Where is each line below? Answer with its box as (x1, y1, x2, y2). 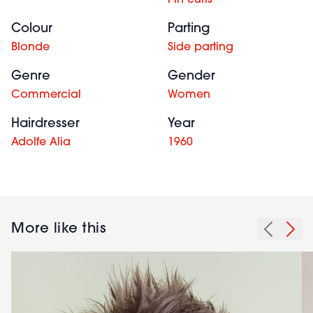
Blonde (11, 42, 50, 53)
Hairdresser (11, 117, 80, 131)
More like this (11, 222, 105, 236)
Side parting (168, 42, 233, 53)
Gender (168, 70, 215, 83)
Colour (11, 22, 52, 36)
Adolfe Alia (11, 137, 71, 148)
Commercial (11, 89, 81, 101)
